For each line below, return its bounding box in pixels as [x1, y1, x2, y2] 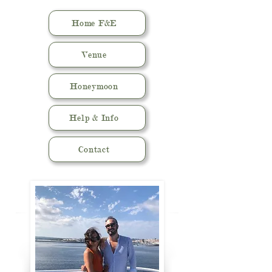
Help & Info [69, 112, 119, 123]
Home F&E [72, 18, 117, 28]
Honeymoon [70, 81, 118, 91]
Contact [78, 144, 110, 154]
